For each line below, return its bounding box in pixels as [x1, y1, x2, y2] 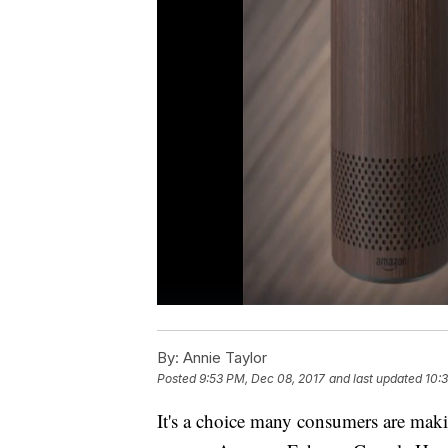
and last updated [329, 371, 422, 387]
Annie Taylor [179, 348, 267, 368]
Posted [157, 371, 199, 387]
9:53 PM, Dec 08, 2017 [199, 371, 325, 387]
